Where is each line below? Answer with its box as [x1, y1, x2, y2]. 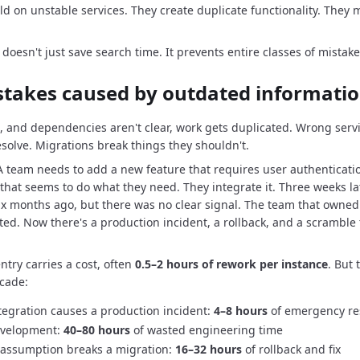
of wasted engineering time [130, 322, 283, 337]
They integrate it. [183, 179, 276, 194]
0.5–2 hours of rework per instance [135, 256, 328, 272]
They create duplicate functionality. [131, 2, 321, 18]
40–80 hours [63, 322, 130, 337]
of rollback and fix [242, 342, 341, 357]
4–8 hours [214, 303, 268, 318]
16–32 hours [175, 342, 242, 357]
